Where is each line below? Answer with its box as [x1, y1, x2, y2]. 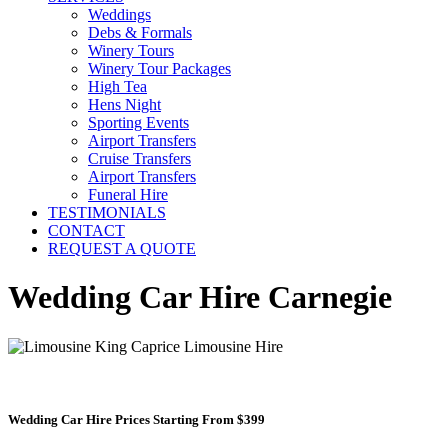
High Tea [88, 77, 147, 95]
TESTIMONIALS [48, 203, 166, 221]
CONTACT [48, 221, 125, 239]
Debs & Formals [88, 23, 192, 41]
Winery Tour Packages [88, 59, 231, 77]
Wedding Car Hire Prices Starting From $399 [8, 411, 265, 427]
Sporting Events [88, 113, 189, 131]
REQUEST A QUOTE [48, 239, 196, 257]
